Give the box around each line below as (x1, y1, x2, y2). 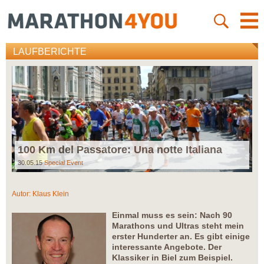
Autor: (12, 190, 32, 199)
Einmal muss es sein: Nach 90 (112, 210, 232, 220)
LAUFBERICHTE (13, 47, 87, 57)
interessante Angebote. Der (112, 242, 222, 252)
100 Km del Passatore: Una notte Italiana (18, 144, 222, 156)
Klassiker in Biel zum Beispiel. (112, 253, 233, 263)
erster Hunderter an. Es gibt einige (112, 232, 250, 242)
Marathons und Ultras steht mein (112, 221, 244, 231)
